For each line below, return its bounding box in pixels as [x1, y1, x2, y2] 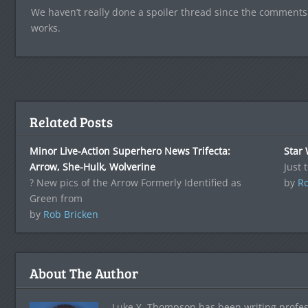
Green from [29, 192, 82, 205]
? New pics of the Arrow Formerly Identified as [29, 176, 241, 189]
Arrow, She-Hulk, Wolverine [29, 160, 155, 173]
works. [30, 21, 60, 34]
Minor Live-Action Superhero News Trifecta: [29, 144, 230, 157]
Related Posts [29, 112, 113, 131]
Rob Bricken [43, 208, 98, 221]
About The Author [29, 263, 138, 283]
